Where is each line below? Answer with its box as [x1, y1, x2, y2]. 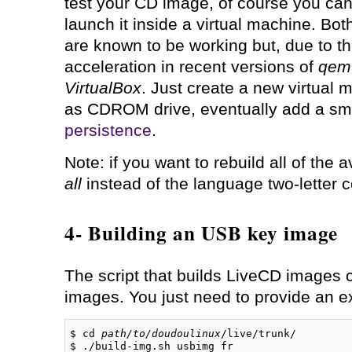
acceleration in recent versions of [64, 57, 318, 76]
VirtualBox [64, 78, 141, 97]
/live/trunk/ [221, 327, 297, 339]
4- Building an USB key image [64, 218, 338, 247]
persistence [64, 120, 152, 140]
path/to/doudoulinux [101, 327, 222, 339]
